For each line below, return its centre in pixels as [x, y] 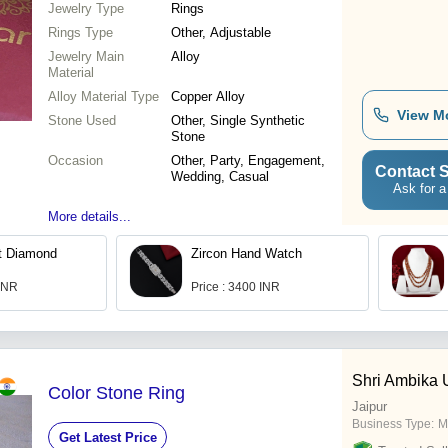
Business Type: [393, 424]
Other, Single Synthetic [238, 121]
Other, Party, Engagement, [248, 161]
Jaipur [369, 407]
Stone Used [82, 121]
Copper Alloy [208, 97]
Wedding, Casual [220, 177]
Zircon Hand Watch [246, 254]
